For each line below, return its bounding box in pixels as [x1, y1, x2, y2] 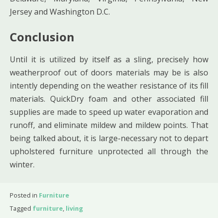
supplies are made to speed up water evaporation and [10, 106, 208, 117]
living [66, 203, 83, 213]
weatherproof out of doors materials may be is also [10, 67, 208, 78]
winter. [10, 159, 35, 170]
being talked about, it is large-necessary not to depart [10, 132, 208, 144]
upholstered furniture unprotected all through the [10, 145, 208, 157]
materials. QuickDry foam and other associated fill [10, 93, 208, 104]
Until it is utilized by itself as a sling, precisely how [10, 54, 208, 65]
